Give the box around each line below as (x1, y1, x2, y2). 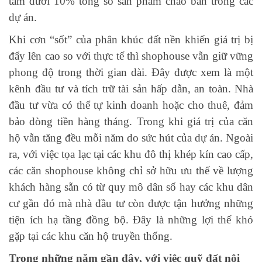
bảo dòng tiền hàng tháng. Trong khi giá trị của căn (9, 115, 253, 128)
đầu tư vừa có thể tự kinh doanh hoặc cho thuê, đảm (9, 99, 253, 112)
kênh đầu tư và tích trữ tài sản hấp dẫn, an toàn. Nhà (9, 82, 253, 95)
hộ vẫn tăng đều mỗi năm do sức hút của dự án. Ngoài (9, 132, 253, 144)
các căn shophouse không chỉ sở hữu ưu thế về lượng (9, 164, 253, 177)
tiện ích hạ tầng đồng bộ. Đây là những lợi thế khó (9, 213, 253, 226)
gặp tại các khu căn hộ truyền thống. (9, 230, 173, 243)
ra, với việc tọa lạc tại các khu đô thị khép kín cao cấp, (9, 148, 253, 161)
